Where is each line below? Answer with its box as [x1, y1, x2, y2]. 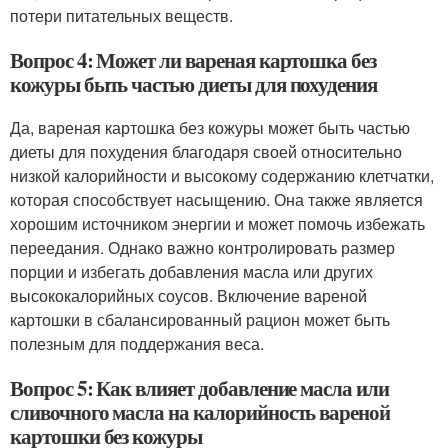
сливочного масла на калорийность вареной [10, 397, 390, 427]
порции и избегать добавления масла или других [10, 260, 373, 283]
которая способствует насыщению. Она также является [10, 188, 423, 211]
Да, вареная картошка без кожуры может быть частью [10, 116, 410, 139]
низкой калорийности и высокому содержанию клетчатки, [10, 164, 434, 187]
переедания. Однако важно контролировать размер [10, 236, 395, 259]
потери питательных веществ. [10, 4, 233, 27]
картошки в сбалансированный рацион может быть [10, 308, 390, 331]
